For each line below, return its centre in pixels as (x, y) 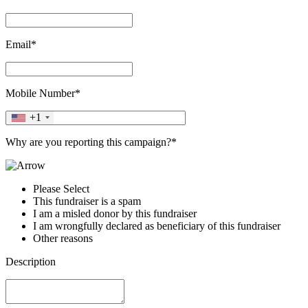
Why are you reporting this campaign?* (91, 142)
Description (31, 261)
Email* (21, 44)
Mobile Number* (43, 93)
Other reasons (63, 238)
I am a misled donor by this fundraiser (115, 213)
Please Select (61, 188)
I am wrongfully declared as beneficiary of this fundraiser (157, 225)
